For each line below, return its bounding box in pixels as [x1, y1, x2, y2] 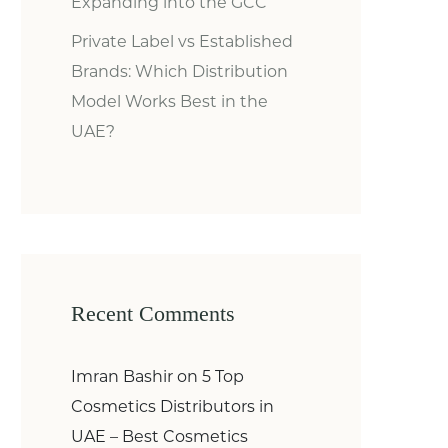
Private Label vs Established [71, 32, 293, 51]
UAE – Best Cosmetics [71, 427, 248, 446]
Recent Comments [71, 301, 235, 326]
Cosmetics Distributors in [71, 397, 274, 416]
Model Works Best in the [71, 92, 268, 111]
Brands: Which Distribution [71, 62, 288, 81]
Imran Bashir [71, 367, 173, 386]
